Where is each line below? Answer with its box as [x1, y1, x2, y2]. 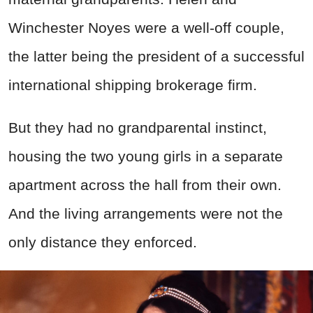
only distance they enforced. [8, 233, 197, 250]
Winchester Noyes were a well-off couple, [8, 19, 284, 36]
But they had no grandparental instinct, [8, 119, 267, 136]
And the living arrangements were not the [8, 205, 283, 221]
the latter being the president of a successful [8, 48, 305, 64]
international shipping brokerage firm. [8, 76, 257, 93]
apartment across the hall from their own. [8, 176, 282, 193]
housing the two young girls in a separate [8, 147, 283, 164]
